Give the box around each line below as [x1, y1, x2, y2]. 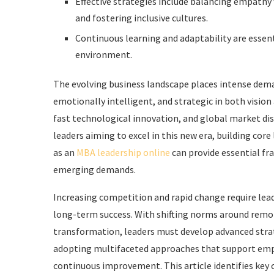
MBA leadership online [76, 146, 170, 158]
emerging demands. [53, 163, 136, 176]
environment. [75, 48, 132, 61]
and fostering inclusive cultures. [75, 12, 208, 24]
